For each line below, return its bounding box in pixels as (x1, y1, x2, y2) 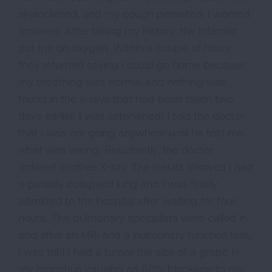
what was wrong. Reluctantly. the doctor (18, 143, 214, 156)
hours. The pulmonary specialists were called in (18, 211, 247, 224)
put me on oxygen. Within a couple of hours (18, 41, 231, 54)
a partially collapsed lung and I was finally (18, 177, 217, 190)
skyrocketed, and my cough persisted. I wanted (18, 7, 250, 20)
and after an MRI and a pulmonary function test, (18, 228, 251, 241)
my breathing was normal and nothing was (18, 75, 226, 88)
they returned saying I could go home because (18, 58, 246, 71)
